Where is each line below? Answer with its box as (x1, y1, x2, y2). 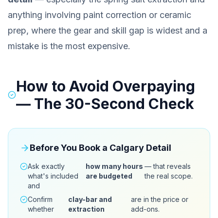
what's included (28, 172, 78, 180)
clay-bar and (68, 195, 112, 203)
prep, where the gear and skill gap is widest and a (8, 25, 207, 36)
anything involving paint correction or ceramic (8, 10, 191, 20)
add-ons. (130, 205, 160, 213)
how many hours (85, 162, 143, 170)
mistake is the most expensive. (8, 41, 130, 51)
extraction (68, 205, 105, 213)
